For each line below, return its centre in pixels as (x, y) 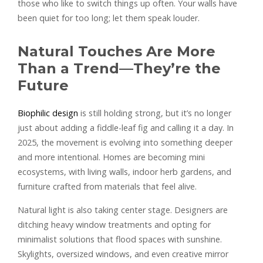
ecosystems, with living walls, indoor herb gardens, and (124, 171)
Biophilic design (48, 113)
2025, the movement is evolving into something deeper (125, 142)
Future (43, 85)
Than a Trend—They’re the (119, 68)
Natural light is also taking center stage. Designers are (123, 210)
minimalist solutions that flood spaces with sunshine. (120, 239)
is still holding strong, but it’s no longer (155, 113)
